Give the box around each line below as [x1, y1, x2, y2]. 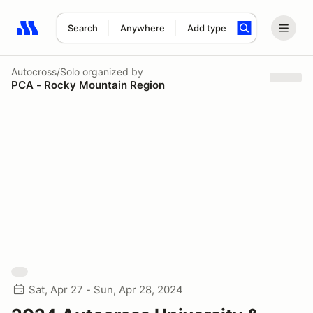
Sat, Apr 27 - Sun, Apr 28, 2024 [29, 283, 183, 296]
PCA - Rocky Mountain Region [11, 78, 165, 92]
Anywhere [119, 22, 165, 34]
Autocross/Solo [11, 65, 80, 78]
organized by [80, 65, 143, 78]
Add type [187, 22, 226, 34]
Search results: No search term [16, 29, 179, 43]
